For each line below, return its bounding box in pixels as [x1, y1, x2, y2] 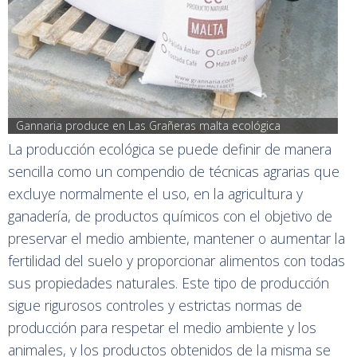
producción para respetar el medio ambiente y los [8, 317, 316, 337]
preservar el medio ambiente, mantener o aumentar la [8, 228, 345, 248]
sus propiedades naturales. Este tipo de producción [8, 273, 329, 292]
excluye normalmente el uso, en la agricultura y [8, 183, 303, 203]
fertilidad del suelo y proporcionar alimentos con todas [8, 250, 345, 270]
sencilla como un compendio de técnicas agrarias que [8, 161, 339, 181]
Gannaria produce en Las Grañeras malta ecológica [16, 117, 280, 133]
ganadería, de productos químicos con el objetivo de [8, 206, 332, 226]
